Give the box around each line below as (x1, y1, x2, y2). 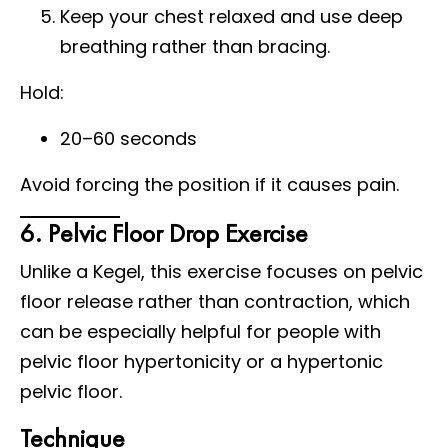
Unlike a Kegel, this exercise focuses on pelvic (20, 258, 423, 284)
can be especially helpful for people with (20, 318, 381, 344)
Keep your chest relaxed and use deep (60, 3, 403, 29)
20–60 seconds (60, 125, 197, 151)
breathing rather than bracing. (60, 33, 330, 59)
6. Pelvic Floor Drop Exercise (20, 215, 308, 250)
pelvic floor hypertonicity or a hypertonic (20, 348, 383, 374)
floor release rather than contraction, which (20, 288, 410, 314)
